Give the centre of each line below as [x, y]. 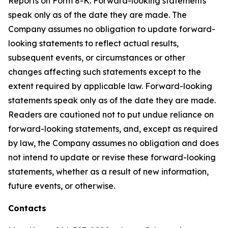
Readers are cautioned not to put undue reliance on [111, 115]
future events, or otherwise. [62, 186]
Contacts [27, 208]
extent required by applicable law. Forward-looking [110, 86]
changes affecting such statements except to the [105, 72]
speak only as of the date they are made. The [97, 15]
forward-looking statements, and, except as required [113, 129]
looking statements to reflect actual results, [93, 43]
